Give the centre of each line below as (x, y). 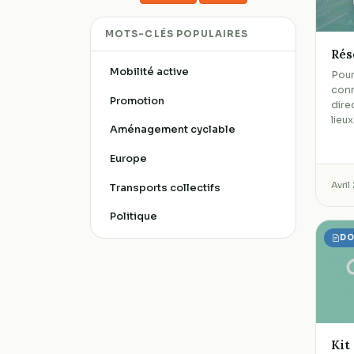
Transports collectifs (165, 188)
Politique (133, 217)
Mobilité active (149, 72)
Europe (128, 158)
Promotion (137, 101)
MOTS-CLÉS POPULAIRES (177, 34)
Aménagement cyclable (172, 130)
